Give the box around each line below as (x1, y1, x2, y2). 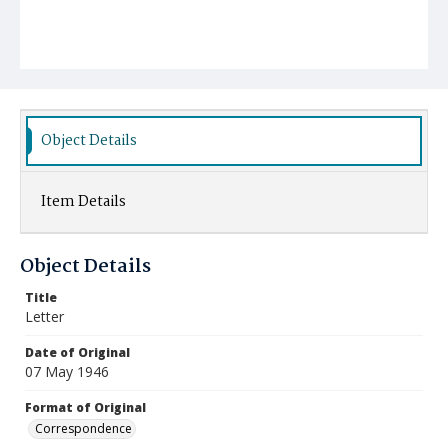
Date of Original (25, 344, 130, 361)
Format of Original (25, 399, 146, 416)
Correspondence (35, 420, 132, 437)
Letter (25, 307, 64, 326)
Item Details (41, 190, 126, 214)
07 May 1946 (25, 362, 109, 381)
